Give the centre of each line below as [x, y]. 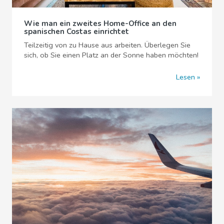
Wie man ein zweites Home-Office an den [100, 23]
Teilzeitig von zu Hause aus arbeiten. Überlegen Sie [107, 45]
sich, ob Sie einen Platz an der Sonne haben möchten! [111, 55]
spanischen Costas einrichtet [76, 31]
